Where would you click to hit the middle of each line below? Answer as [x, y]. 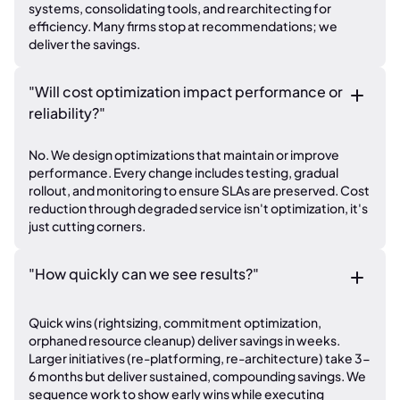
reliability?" [67, 113]
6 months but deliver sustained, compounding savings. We [197, 376]
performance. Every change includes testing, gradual [183, 172]
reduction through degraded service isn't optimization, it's [198, 208]
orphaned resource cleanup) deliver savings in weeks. [184, 340]
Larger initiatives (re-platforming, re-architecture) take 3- [200, 358]
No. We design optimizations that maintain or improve [184, 154]
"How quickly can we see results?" [144, 274]
